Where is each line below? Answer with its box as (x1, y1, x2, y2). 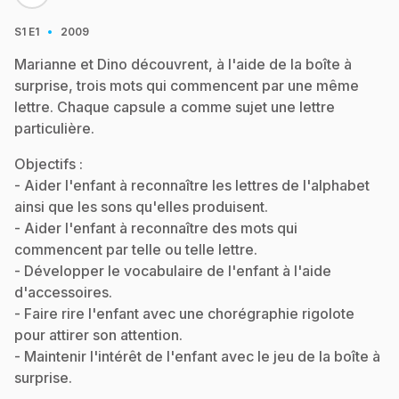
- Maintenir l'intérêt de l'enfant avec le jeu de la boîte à (14, 347, 380, 365)
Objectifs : (14, 155, 83, 173)
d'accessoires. (14, 283, 112, 301)
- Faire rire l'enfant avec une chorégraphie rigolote (14, 305, 354, 322)
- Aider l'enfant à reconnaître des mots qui (14, 219, 297, 237)
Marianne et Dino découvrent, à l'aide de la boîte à (14, 55, 352, 73)
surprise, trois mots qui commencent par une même (14, 77, 359, 94)
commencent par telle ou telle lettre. (14, 240, 257, 258)
